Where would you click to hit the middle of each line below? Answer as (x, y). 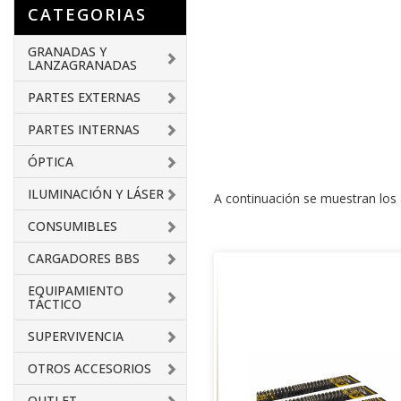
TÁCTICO (55, 304)
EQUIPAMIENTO (76, 290)
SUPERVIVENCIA (76, 336)
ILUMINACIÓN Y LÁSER (96, 194)
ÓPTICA (51, 162)
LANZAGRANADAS (82, 65)
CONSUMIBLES (73, 226)
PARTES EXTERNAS (84, 97)
